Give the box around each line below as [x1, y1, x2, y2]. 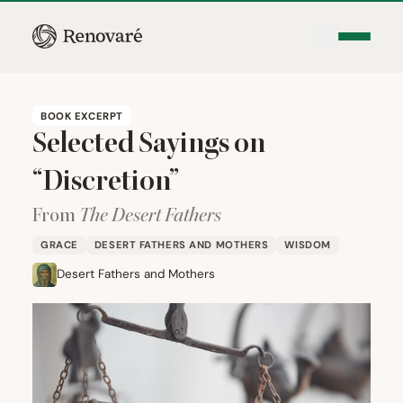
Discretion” [42, 166, 179, 199]
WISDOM [284, 238, 331, 251]
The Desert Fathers [79, 205, 221, 227]
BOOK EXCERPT [40, 109, 123, 122]
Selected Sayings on [32, 128, 270, 161]
